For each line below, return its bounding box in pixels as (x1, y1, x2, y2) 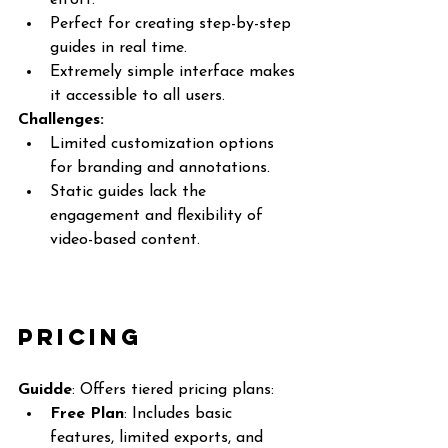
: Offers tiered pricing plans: (72, 382, 274, 398)
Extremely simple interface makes (50, 64, 300, 80)
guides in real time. (50, 40, 187, 56)
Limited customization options (50, 136, 279, 152)
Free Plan (50, 406, 124, 422)
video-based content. (50, 232, 200, 248)
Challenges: (18, 112, 104, 128)
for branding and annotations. (50, 160, 270, 176)
